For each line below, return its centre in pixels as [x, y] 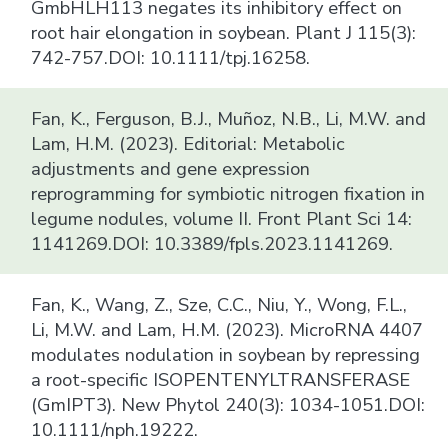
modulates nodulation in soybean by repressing [226, 354]
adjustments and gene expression [171, 168]
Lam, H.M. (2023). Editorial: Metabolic [188, 143]
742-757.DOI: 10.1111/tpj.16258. [171, 57]
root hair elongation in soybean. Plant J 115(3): [224, 32]
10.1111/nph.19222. [115, 429]
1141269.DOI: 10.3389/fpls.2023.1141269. [212, 243]
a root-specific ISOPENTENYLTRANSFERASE [221, 379]
